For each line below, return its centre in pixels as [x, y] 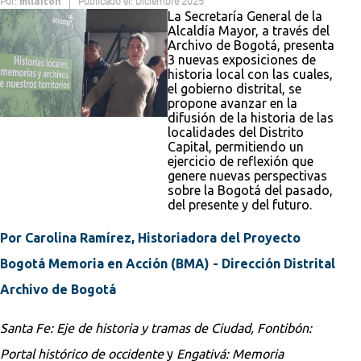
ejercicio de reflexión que [241, 161]
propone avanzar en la [232, 103]
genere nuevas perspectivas [247, 175]
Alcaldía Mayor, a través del [249, 30]
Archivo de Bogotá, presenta [251, 45]
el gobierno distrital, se [234, 88]
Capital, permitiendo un [236, 146]
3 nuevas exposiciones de [242, 59]
